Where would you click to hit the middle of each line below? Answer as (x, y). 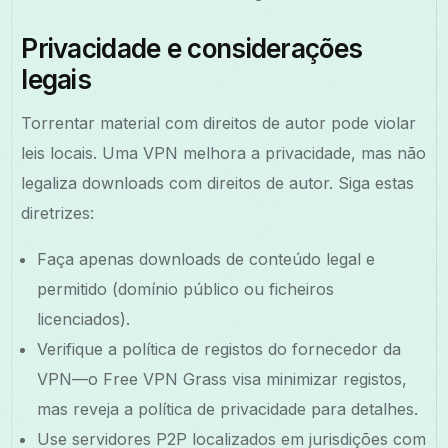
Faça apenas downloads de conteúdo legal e (206, 258)
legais (56, 79)
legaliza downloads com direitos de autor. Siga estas (218, 182)
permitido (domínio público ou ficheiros (186, 288)
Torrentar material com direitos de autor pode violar (219, 122)
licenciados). (84, 318)
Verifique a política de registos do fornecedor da (219, 348)
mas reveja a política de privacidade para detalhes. (228, 408)
